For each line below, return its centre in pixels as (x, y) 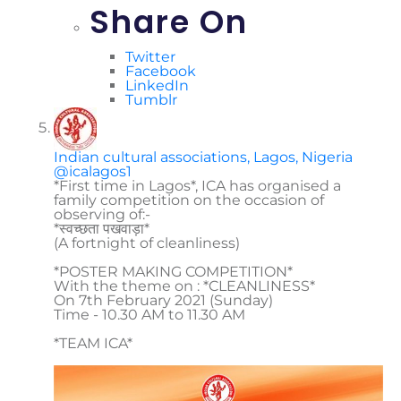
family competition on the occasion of (189, 200)
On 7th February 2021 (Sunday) (163, 300)
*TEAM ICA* (93, 343)
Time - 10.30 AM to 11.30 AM (149, 315)
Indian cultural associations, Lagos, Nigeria (203, 157)
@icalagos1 (93, 171)
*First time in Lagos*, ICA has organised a (197, 186)
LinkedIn (157, 85)
